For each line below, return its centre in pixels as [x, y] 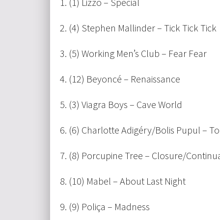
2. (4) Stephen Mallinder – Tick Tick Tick [138, 28]
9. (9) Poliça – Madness [105, 207]
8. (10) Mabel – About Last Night [123, 181]
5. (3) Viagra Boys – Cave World [121, 105]
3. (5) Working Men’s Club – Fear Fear [133, 54]
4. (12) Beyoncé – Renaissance [120, 79]
